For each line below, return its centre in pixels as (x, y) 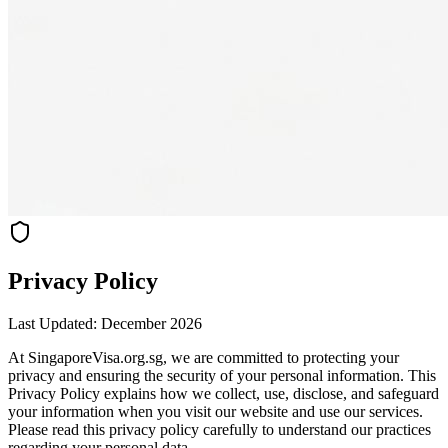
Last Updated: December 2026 (105, 323)
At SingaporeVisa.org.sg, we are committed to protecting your (203, 357)
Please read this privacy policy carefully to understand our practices (219, 429)
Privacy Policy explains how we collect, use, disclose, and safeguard (223, 393)
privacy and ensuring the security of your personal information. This (222, 375)
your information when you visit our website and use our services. (215, 411)
